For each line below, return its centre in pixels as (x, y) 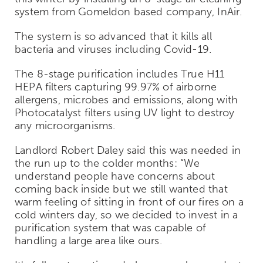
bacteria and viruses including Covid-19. (113, 49)
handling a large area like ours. (88, 240)
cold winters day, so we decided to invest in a (127, 215)
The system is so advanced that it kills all (113, 36)
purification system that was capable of (111, 227)
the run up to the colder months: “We (107, 163)
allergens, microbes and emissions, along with (127, 100)
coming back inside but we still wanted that (121, 189)
